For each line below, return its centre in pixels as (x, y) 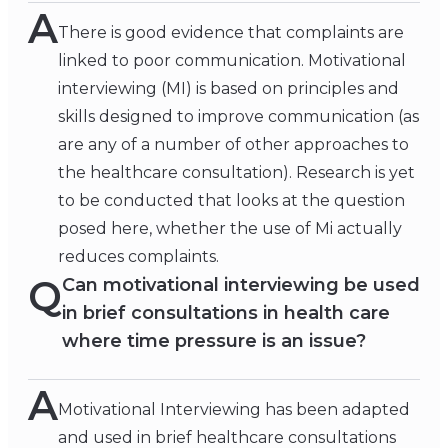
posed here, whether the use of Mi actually (230, 229)
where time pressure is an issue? (214, 341)
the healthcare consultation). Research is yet (236, 173)
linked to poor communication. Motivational (232, 61)
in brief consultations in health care (226, 313)
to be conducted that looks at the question (231, 201)
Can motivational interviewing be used (241, 285)
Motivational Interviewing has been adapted (234, 410)
